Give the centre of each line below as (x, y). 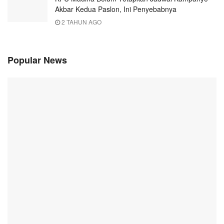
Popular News (37, 60)
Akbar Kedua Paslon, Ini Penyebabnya (116, 9)
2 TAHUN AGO (81, 22)
